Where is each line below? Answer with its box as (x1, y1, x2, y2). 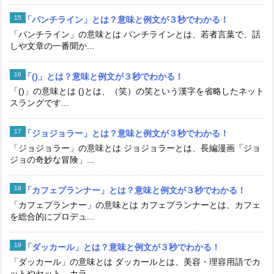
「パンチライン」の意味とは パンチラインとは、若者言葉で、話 (10, 29, 261, 39)
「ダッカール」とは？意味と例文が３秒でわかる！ (23, 242, 220, 252)
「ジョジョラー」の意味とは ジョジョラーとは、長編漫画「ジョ (10, 143, 261, 153)
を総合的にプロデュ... (10, 211, 94, 221)
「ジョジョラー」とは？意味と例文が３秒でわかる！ (23, 128, 229, 138)
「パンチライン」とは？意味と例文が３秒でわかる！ (23, 14, 229, 24)
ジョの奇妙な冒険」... (10, 154, 94, 165)
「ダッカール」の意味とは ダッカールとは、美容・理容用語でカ (10, 256, 261, 267)
